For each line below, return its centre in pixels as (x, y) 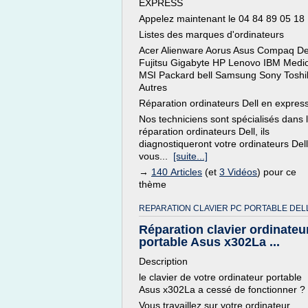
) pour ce (277, 172)
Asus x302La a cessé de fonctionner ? (222, 289)
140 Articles (177, 172)
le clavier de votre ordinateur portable (220, 277)
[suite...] (190, 156)
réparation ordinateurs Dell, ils (204, 131)
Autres (153, 87)
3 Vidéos (238, 172)
